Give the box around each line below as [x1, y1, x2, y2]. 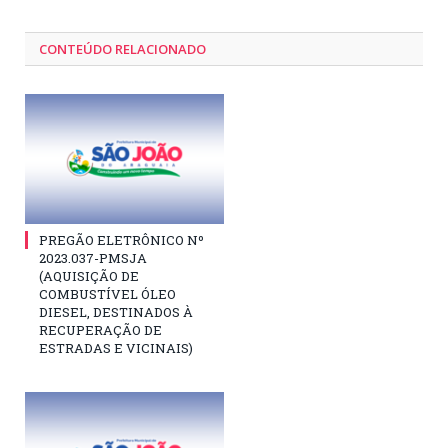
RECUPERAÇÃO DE [39, 321, 162, 340]
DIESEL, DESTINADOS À [39, 303, 193, 322]
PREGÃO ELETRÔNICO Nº [39, 231, 204, 250]
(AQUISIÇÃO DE [39, 267, 139, 286]
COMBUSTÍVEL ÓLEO [39, 285, 176, 304]
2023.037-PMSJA [39, 249, 147, 268]
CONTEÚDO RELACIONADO [39, 40, 206, 59]
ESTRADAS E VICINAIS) [39, 339, 193, 358]
